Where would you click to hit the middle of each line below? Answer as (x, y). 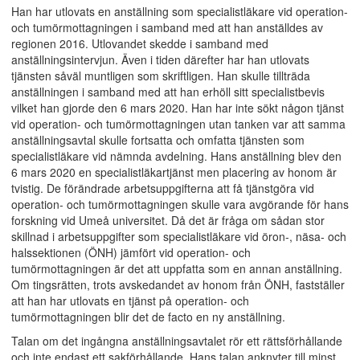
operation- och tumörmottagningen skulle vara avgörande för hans (180, 204)
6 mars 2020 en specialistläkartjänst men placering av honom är (174, 172)
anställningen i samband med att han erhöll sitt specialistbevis (168, 92)
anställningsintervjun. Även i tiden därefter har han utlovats (160, 59)
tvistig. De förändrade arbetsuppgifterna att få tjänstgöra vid (163, 188)
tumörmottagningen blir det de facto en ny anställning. (148, 317)
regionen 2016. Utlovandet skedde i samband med (140, 43)
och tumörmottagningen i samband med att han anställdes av (167, 27)
